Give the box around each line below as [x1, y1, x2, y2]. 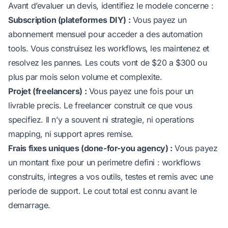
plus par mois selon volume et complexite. [8, 71, 162, 82]
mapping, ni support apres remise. [8, 128, 133, 139]
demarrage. [8, 199, 50, 210]
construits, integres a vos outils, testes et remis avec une [8, 171, 213, 182]
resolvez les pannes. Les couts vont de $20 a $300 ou [8, 57, 207, 68]
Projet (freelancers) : [8, 85, 87, 96]
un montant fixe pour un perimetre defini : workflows [8, 157, 201, 167]
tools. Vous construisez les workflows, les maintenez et [8, 43, 210, 53]
